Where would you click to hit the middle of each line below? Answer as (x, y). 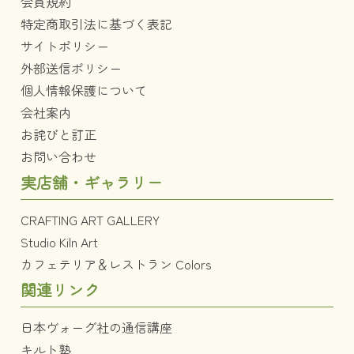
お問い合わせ (58, 157)
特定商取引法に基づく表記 (96, 24)
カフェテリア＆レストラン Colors (116, 264)
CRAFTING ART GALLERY (90, 220)
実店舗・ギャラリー (92, 183)
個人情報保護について (84, 90)
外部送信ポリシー (71, 68)
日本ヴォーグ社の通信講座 (96, 328)
